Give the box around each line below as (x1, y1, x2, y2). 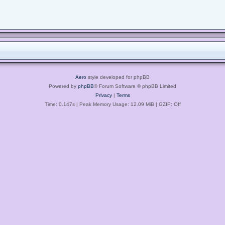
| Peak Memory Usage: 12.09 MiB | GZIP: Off (74, 101, 181, 107)
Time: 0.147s (44, 101, 75, 107)
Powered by (49, 83, 78, 89)
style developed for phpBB (86, 74, 150, 80)
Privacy (95, 92, 112, 98)
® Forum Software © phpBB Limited (94, 83, 176, 89)
